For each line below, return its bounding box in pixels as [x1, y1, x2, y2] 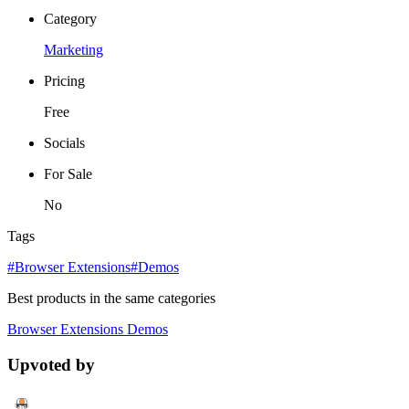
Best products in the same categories [7, 290, 215, 307]
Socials [44, 135, 85, 152]
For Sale [44, 166, 92, 183]
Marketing [44, 42, 103, 58]
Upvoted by [7, 355, 95, 375]
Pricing [44, 73, 85, 89]
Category [44, 11, 97, 27]
